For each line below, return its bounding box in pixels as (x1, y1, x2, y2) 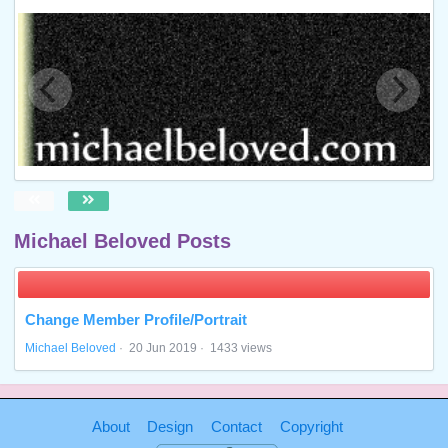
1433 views (209, 340, 272, 355)
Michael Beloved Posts (13, 229, 231, 252)
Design (147, 417, 194, 435)
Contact (211, 417, 262, 435)
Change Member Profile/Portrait (24, 311, 247, 329)
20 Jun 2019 (128, 340, 197, 355)
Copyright (279, 417, 343, 435)
